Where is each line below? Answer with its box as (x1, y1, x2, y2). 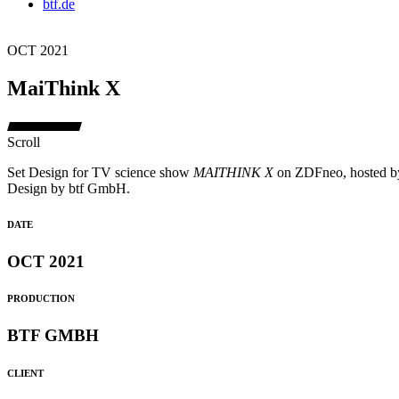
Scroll (7, 134, 40, 150)
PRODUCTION (7, 293, 75, 305)
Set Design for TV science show (7, 164, 193, 180)
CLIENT (7, 368, 44, 379)
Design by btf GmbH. (7, 180, 130, 196)
